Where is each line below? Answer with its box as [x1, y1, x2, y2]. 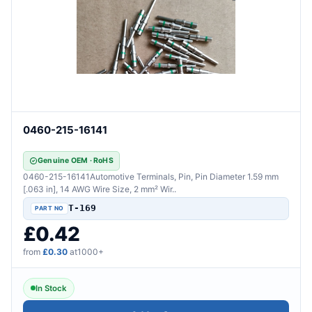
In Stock [36, 283, 67, 293]
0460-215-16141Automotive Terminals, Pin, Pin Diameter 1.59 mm [23, 171, 279, 182]
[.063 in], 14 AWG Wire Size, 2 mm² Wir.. [23, 183, 176, 194]
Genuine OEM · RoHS [38, 155, 114, 165]
